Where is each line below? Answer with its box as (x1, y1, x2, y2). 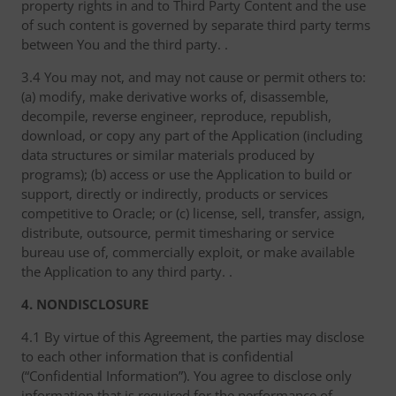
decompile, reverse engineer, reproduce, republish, (21, 107, 331, 125)
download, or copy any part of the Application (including (21, 126, 362, 144)
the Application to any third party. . (21, 263, 232, 280)
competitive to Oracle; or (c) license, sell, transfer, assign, (21, 204, 365, 222)
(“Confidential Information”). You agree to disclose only (21, 367, 352, 385)
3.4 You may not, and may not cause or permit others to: (21, 68, 366, 86)
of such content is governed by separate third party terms (21, 16, 370, 34)
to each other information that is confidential (21, 347, 293, 365)
